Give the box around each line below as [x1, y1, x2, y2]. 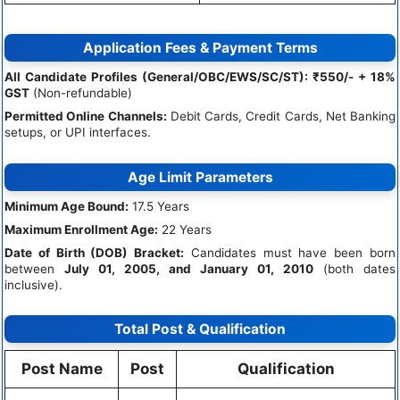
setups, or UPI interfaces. [4, 125, 151, 140]
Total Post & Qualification [114, 321, 286, 338]
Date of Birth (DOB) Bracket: [4, 245, 185, 260]
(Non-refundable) [29, 86, 132, 101]
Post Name [21, 360, 103, 379]
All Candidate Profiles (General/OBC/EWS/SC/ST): [4, 70, 308, 85]
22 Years [158, 221, 212, 237]
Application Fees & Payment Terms [82, 39, 318, 57]
